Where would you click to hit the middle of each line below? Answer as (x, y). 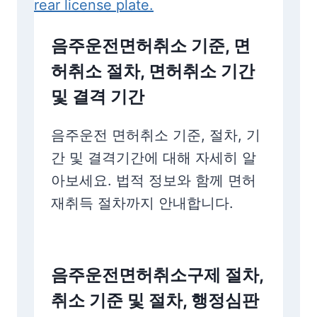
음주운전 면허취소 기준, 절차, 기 (156, 135)
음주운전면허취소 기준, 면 (151, 46)
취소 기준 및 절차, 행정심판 (155, 300)
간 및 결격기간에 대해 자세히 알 (154, 158)
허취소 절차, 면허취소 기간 (153, 71)
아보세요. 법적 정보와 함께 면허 (154, 180)
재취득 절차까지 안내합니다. (142, 203)
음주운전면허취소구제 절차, (157, 275)
